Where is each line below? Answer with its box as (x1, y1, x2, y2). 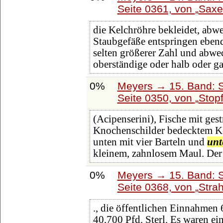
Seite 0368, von (117, 181, 195, 193)
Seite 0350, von (117, 92, 195, 104)
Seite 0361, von (117, 2, 195, 14)
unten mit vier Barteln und (93, 136, 207, 148)
